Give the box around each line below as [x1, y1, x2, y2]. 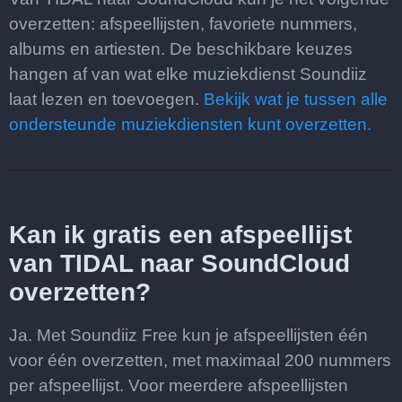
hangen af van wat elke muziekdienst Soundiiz [9, 65, 367, 83]
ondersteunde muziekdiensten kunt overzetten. [9, 115, 371, 134]
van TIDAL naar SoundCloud [9, 249, 350, 277]
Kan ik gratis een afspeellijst [9, 221, 352, 249]
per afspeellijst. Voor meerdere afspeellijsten [9, 376, 348, 395]
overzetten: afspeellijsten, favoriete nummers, [9, 14, 357, 33]
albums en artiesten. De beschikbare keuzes [9, 39, 353, 58]
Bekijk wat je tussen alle [204, 90, 388, 109]
